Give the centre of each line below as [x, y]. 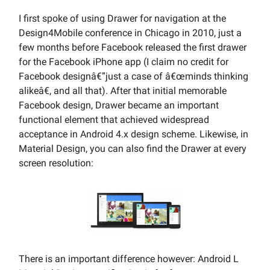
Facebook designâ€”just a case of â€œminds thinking [133, 77]
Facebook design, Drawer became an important [119, 105]
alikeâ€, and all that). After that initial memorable [123, 91]
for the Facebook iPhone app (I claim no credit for [124, 62]
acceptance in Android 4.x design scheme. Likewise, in [133, 134]
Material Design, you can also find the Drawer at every [133, 149]
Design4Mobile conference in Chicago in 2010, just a [130, 33]
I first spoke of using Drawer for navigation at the [122, 19]
